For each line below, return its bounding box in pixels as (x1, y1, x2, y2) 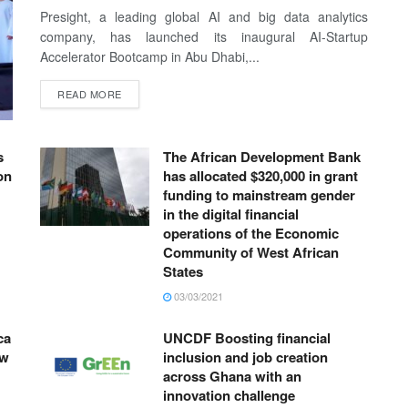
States (163, 261, 203, 282)
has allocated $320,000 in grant (163, 166, 358, 187)
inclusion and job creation (163, 347, 328, 368)
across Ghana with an (163, 366, 301, 387)
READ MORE (57, 86, 122, 101)
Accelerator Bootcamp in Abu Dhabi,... (40, 46, 260, 66)
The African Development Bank (163, 147, 361, 168)
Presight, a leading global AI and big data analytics (40, 6, 368, 25)
